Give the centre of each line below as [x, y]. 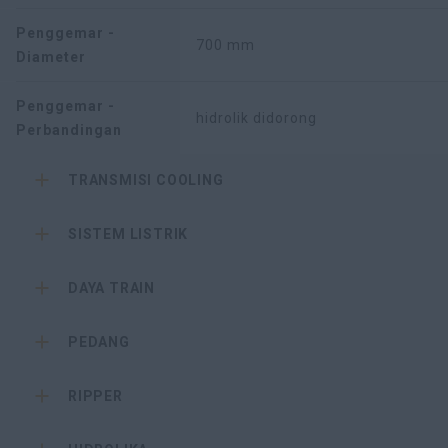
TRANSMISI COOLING [146, 180]
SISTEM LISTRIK [128, 234]
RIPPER [95, 396]
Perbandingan [69, 130]
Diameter [51, 57]
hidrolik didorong [256, 118]
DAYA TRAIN [111, 288]
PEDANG [99, 342]
